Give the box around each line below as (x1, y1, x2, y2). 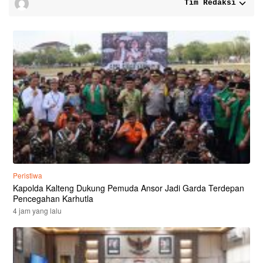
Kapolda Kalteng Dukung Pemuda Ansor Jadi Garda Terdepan (13, 182, 244, 194)
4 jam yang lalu (13, 205, 62, 216)
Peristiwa (13, 170, 42, 181)
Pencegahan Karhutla (13, 193, 93, 205)
